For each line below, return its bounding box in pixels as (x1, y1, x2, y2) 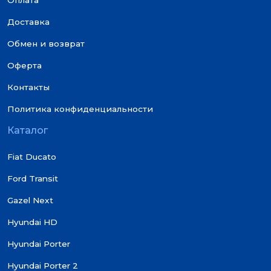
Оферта (7, 60, 42, 71)
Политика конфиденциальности (7, 104, 153, 114)
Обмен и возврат (7, 39, 85, 49)
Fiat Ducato (7, 152, 56, 162)
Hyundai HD (7, 217, 57, 227)
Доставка (7, 17, 50, 27)
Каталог (7, 125, 48, 137)
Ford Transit (7, 174, 58, 184)
